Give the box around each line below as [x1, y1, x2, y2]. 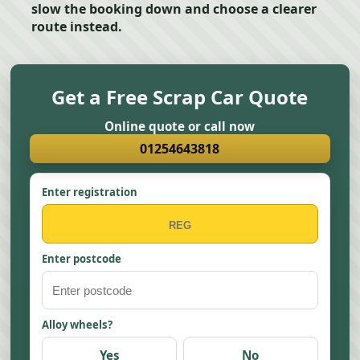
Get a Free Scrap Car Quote [51, 84, 309, 110]
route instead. [31, 18, 123, 35]
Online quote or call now [104, 118, 256, 134]
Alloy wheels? [42, 317, 113, 332]
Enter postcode [42, 252, 122, 266]
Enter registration [42, 185, 138, 199]
